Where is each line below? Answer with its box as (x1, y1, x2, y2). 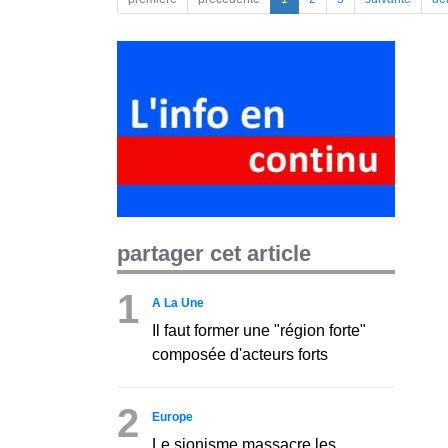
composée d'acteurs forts (152, 345, 328, 363)
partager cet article (117, 240, 311, 266)
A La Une (152, 295, 204, 310)
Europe (152, 409, 193, 424)
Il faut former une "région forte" (152, 321, 366, 339)
